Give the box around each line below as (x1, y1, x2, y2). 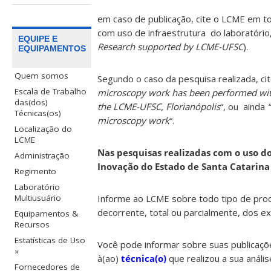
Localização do (15, 123, 73, 135)
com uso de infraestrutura (97, 27, 208, 39)
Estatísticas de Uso (15, 235, 86, 246)
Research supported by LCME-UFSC (97, 41, 243, 53)
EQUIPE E (18, 34, 58, 44)
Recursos (15, 219, 50, 230)
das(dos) (15, 97, 48, 108)
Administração (15, 150, 70, 162)
